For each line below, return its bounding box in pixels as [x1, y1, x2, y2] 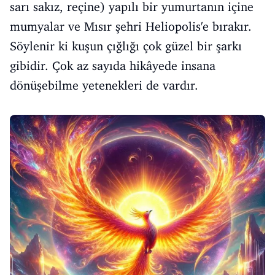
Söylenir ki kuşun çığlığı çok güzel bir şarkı [10, 38, 242, 53]
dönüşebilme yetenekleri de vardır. [10, 77, 198, 93]
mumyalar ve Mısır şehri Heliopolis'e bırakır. [10, 18, 252, 34]
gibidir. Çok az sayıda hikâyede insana [10, 58, 215, 73]
